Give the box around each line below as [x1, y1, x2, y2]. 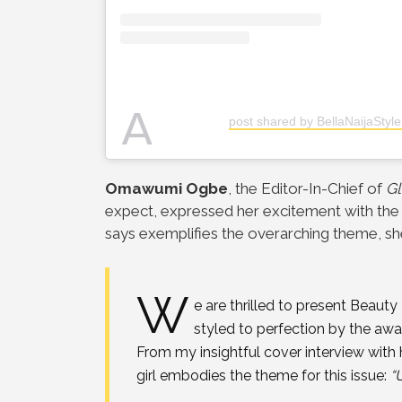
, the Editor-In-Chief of [228, 179, 386, 198]
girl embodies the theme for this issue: [136, 367, 390, 385]
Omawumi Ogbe [105, 179, 228, 198]
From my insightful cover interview [136, 344, 368, 362]
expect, [105, 202, 161, 221]
